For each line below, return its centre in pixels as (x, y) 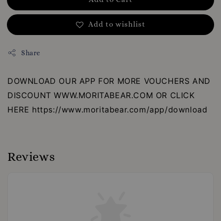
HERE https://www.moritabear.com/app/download (108, 109)
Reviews (31, 156)
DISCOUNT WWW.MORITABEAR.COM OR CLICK (101, 95)
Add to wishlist (117, 24)
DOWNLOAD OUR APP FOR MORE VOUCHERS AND (109, 81)
